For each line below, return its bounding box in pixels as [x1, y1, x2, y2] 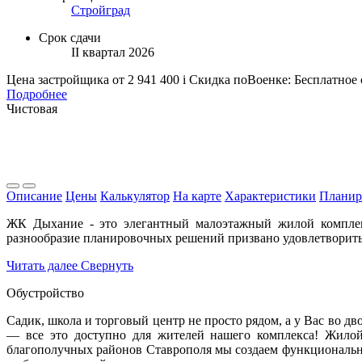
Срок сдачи [39, 30, 101, 44]
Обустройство [6, 285, 84, 300]
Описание [6, 188, 62, 203]
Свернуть [81, 258, 133, 272]
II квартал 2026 [71, 44, 154, 59]
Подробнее [6, 86, 67, 101]
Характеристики [225, 188, 316, 203]
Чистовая [6, 101, 57, 116]
